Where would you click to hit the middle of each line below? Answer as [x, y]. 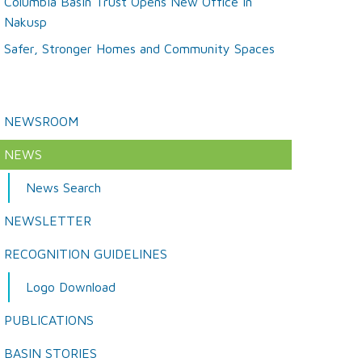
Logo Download [71, 287]
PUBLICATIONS [49, 320]
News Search [63, 187]
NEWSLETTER [48, 221]
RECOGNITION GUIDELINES [86, 254]
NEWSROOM [41, 121]
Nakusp [25, 22]
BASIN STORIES [51, 353]
